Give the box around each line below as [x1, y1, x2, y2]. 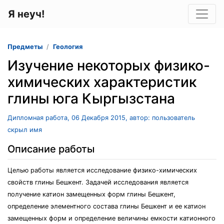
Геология [53, 43, 82, 50]
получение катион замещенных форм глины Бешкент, [7, 190, 175, 198]
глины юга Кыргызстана [7, 90, 175, 107]
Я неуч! [8, 8, 44, 20]
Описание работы [7, 143, 94, 155]
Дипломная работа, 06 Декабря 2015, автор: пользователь [7, 114, 195, 121]
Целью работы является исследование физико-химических [7, 166, 197, 174]
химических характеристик [7, 73, 196, 90]
